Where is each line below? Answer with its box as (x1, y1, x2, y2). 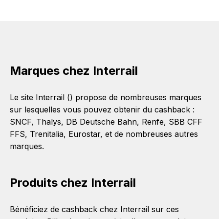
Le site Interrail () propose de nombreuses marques (10, 92, 201, 102)
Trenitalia (30, 129, 64, 139)
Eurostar (68, 129, 100, 139)
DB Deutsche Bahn (66, 117, 137, 127)
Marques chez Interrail (10, 64, 138, 78)
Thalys (36, 117, 61, 127)
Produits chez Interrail (10, 175, 136, 190)
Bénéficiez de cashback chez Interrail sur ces (10, 204, 179, 214)
